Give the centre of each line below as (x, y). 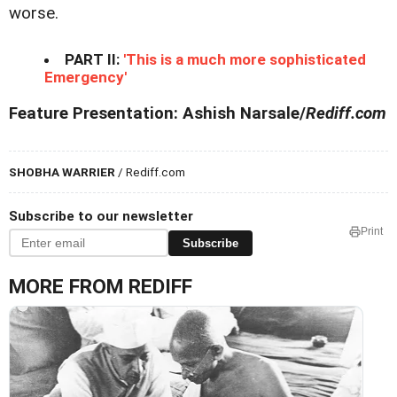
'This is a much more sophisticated (245, 60)
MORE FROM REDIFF (101, 287)
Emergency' (86, 78)
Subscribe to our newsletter (101, 217)
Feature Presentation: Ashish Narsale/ (157, 114)
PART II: (92, 60)
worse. (34, 14)
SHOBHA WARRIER (62, 172)
